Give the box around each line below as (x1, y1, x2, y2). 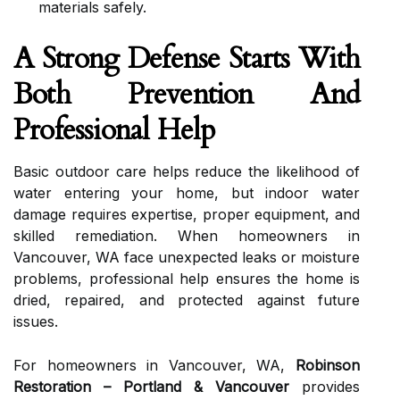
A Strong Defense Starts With (13, 39, 360, 79)
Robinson (296, 356, 360, 374)
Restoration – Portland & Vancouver (13, 378, 289, 396)
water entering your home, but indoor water (13, 184, 360, 202)
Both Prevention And (13, 75, 360, 114)
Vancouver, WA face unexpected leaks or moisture (13, 248, 360, 266)
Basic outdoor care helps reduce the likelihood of (13, 162, 360, 180)
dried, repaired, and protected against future (13, 291, 360, 309)
